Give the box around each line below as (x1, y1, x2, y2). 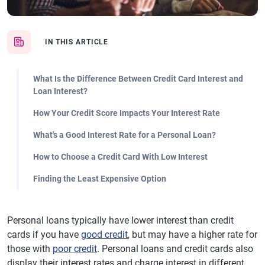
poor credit (53, 243, 97, 254)
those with (7, 243, 53, 254)
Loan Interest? (33, 86, 88, 96)
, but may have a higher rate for (128, 229, 257, 240)
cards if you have (7, 229, 81, 240)
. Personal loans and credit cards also (97, 243, 253, 254)
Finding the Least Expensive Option (33, 174, 166, 183)
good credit (81, 229, 128, 240)
